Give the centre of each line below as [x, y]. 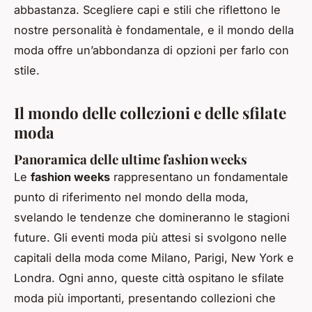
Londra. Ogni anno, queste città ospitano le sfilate [149, 278]
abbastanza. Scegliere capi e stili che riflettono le [147, 9]
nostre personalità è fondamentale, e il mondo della [154, 30]
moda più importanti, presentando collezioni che [145, 298]
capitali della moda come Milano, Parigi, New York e [154, 257]
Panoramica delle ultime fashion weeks [131, 159]
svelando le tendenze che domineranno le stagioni [152, 217]
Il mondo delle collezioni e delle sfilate [150, 112]
